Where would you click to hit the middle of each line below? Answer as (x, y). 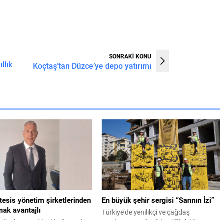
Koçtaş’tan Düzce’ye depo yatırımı (92, 65)
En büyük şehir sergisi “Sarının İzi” (158, 200)
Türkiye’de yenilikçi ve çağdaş (146, 212)
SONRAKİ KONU (130, 56)
